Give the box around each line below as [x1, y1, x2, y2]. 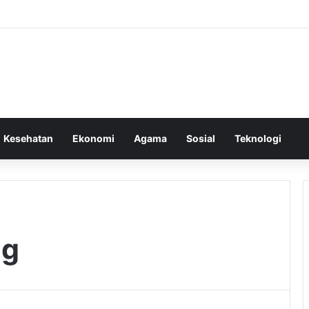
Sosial [186, 132, 215, 144]
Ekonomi [72, 132, 114, 144]
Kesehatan [3, 132, 53, 144]
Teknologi [235, 132, 281, 144]
